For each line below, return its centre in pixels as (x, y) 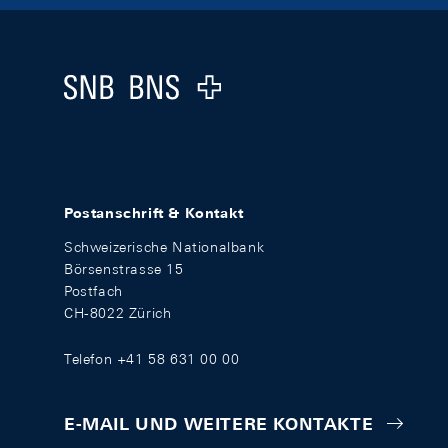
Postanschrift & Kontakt (154, 213)
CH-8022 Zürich (118, 313)
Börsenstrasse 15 (124, 269)
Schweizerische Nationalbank (164, 247)
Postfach (93, 291)
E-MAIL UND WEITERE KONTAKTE (219, 424)
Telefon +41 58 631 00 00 (152, 359)
